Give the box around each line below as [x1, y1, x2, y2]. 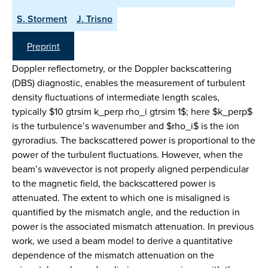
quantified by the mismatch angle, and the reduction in [12, 205, 240, 218]
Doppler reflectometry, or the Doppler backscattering [12, 62, 232, 75]
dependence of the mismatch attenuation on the [12, 248, 214, 261]
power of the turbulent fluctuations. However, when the [12, 148, 243, 161]
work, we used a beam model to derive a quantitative [12, 234, 233, 247]
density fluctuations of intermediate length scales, [12, 90, 220, 103]
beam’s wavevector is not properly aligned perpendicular [12, 162, 249, 175]
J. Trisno [77, 12, 112, 26]
